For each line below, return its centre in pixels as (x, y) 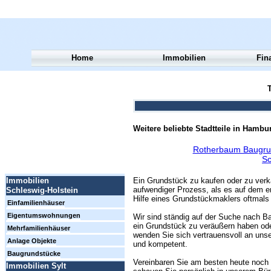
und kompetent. (160, 244)
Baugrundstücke (34, 254)
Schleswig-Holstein (42, 191)
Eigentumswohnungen (44, 216)
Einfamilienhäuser (36, 203)
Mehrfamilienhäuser (39, 228)
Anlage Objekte (32, 241)
